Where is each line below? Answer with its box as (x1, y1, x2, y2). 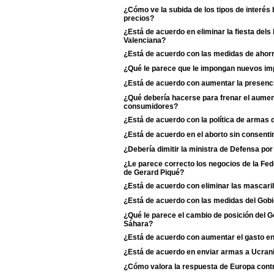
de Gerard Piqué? (124, 168, 184, 176)
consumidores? (124, 102, 178, 109)
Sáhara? (124, 220, 153, 227)
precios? (124, 14, 154, 21)
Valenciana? (124, 36, 166, 43)
